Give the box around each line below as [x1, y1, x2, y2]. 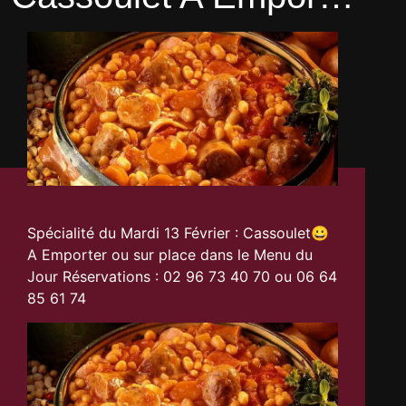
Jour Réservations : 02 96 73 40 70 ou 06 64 [27, 267, 338, 286]
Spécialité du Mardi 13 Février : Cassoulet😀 [27, 224, 330, 243]
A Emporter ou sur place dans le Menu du [27, 246, 314, 265]
